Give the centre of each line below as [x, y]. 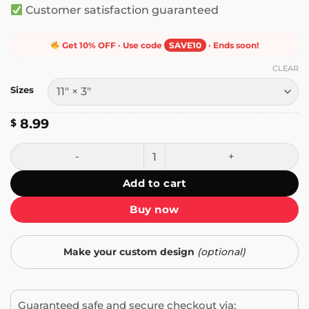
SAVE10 [185, 45]
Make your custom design [130, 251]
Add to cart [154, 183]
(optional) [221, 251]
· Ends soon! [232, 45]
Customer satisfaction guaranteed [120, 10]
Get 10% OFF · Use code [112, 45]
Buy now [154, 209]
